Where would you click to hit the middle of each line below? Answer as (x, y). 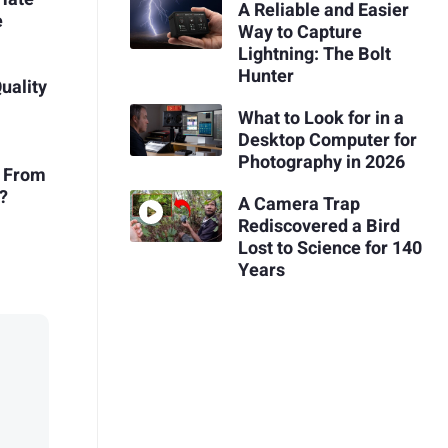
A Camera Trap (298, 204)
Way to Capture (299, 33)
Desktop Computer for (327, 140)
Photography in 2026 (321, 162)
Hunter (265, 77)
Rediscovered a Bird (318, 226)
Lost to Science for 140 (329, 248)
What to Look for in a (320, 118)
